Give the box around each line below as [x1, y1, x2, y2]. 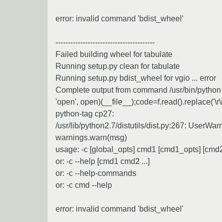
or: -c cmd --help [55, 180, 112, 189]
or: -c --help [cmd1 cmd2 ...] [55, 157, 150, 166]
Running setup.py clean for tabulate [55, 61, 180, 70]
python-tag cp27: [55, 109, 114, 118]
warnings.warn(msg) [55, 133, 127, 142]
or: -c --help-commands [55, 168, 136, 177]
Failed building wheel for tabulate [55, 50, 172, 58]
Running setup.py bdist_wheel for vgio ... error [55, 73, 216, 82]
